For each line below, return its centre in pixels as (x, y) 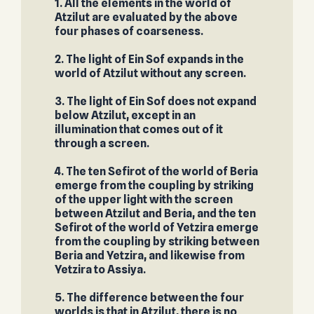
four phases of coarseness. (129, 31)
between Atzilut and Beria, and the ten (155, 213)
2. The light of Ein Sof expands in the (149, 59)
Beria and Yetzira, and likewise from (149, 255)
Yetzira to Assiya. (100, 269)
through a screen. (102, 143)
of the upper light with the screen (143, 199)
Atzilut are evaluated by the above (146, 17)
